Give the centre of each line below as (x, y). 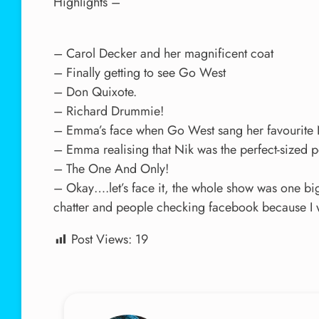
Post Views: (101, 239)
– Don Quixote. (95, 92)
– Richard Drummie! (109, 111)
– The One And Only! (111, 169)
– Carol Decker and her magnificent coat (163, 53)
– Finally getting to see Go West (140, 73)
